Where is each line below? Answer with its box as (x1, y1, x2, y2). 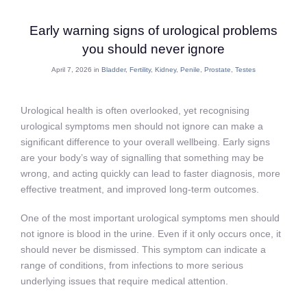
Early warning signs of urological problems (29, 23, 278, 38)
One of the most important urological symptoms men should (21, 212, 280, 224)
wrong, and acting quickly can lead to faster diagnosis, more (21, 168, 280, 180)
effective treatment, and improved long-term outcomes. (21, 184, 259, 195)
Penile (180, 66, 200, 74)
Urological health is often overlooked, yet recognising (21, 105, 249, 116)
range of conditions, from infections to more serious (21, 260, 243, 271)
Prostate (204, 66, 231, 74)
